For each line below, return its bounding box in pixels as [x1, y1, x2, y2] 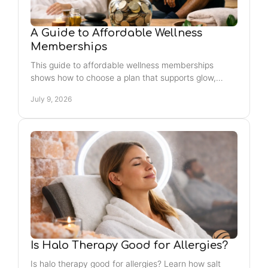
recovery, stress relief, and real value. [31, 85, 176, 95]
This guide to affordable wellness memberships [31, 60, 214, 70]
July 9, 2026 [31, 95, 72, 103]
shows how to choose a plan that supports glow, [31, 72, 216, 83]
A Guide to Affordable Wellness [31, 27, 202, 39]
